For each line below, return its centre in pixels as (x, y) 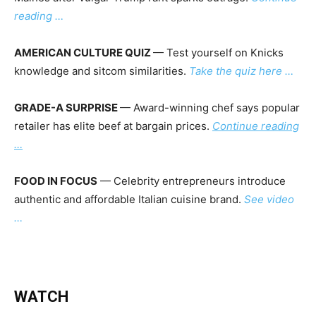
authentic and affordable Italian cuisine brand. (129, 200)
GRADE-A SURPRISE (67, 108)
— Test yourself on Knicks (218, 53)
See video (269, 200)
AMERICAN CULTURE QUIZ (84, 53)
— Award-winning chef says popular (210, 108)
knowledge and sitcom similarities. (102, 71)
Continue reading (256, 126)
